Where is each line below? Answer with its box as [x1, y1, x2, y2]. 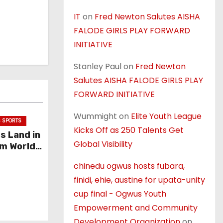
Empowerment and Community [74, 202, 198, 214]
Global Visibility [74, 138, 132, 150]
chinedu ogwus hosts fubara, [74, 160, 185, 172]
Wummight [74, 111, 117, 122]
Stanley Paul [74, 61, 121, 72]
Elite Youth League [131, 111, 202, 122]
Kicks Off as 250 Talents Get [74, 124, 184, 136]
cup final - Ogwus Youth [74, 188, 166, 200]
